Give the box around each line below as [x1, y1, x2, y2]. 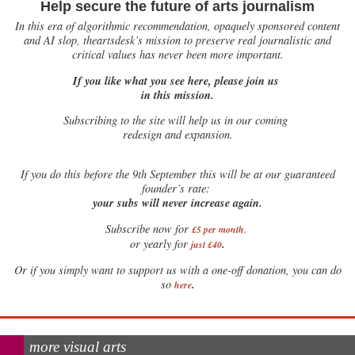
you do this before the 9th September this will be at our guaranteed [27, 166, 335, 182]
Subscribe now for [105, 220, 189, 236]
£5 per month [191, 222, 244, 236]
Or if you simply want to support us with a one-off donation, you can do [13, 262, 342, 278]
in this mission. [141, 86, 214, 103]
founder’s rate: [141, 181, 214, 197]
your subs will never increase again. [93, 194, 262, 212]
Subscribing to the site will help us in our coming [63, 113, 292, 128]
